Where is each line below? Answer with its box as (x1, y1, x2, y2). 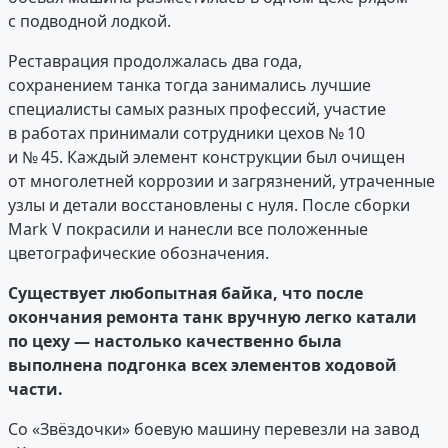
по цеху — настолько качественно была (8, 330, 342, 353)
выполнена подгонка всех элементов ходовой (8, 354, 397, 377)
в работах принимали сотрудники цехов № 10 (8, 122, 365, 145)
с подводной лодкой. (8, 10, 171, 33)
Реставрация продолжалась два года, (8, 50, 302, 73)
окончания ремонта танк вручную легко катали (8, 306, 417, 329)
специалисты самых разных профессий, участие (8, 98, 386, 121)
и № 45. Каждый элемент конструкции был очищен (8, 146, 405, 169)
